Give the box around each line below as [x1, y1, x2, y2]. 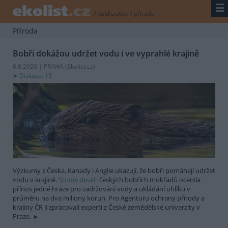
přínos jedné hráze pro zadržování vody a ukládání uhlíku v [13, 184, 190, 193]
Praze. [13, 211, 33, 221]
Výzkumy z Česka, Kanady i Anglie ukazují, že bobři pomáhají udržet [13, 165, 215, 175]
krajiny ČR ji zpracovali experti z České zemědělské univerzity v [13, 202, 200, 212]
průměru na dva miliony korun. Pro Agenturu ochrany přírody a [13, 193, 205, 203]
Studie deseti [59, 175, 98, 184]
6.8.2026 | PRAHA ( [13, 62, 67, 71]
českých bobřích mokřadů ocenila [98, 175, 201, 184]
